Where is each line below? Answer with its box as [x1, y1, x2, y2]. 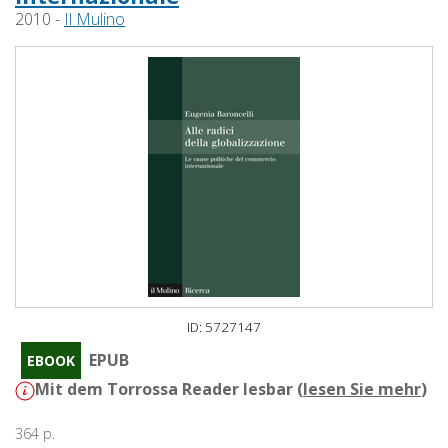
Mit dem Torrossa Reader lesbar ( [35, 378, 303, 401]
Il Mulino [64, 8, 125, 31]
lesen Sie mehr [303, 378, 421, 401]
